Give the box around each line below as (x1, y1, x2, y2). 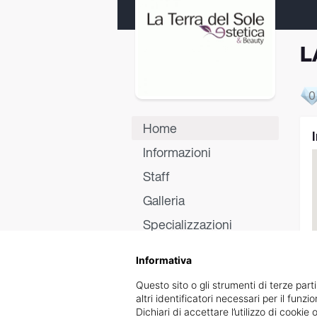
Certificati (143, 239, 197, 258)
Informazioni (143, 143, 211, 161)
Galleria (143, 191, 185, 209)
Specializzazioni (143, 215, 232, 234)
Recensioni (143, 263, 204, 282)
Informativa (136, 254, 192, 266)
